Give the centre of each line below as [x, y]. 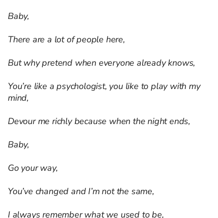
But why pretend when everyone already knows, [102, 63]
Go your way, [33, 168]
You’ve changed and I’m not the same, [81, 191]
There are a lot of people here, [66, 40]
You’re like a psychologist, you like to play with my [104, 86]
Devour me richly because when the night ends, [99, 121]
